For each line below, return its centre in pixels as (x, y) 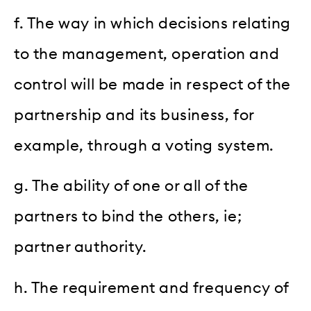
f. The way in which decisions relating (152, 24)
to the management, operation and (147, 54)
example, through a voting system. (144, 146)
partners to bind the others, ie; (128, 217)
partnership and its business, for (134, 116)
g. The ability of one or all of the (132, 186)
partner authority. (81, 247)
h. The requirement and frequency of (152, 288)
